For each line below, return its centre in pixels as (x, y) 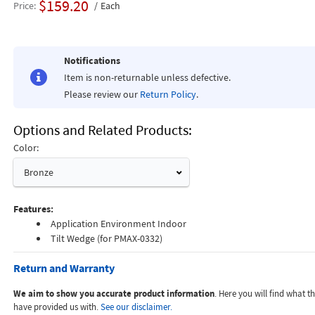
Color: (26, 148)
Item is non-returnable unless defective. (147, 77)
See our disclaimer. (136, 307)
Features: (33, 209)
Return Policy (168, 94)
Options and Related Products (101, 130)
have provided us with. (57, 307)
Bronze (38, 172)
